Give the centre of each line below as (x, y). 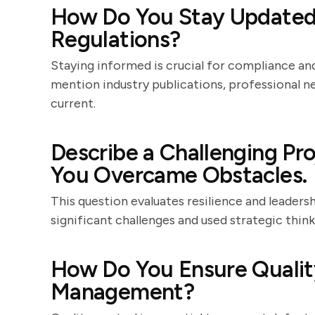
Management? (122, 292)
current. (73, 103)
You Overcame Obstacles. (179, 175)
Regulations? (116, 39)
